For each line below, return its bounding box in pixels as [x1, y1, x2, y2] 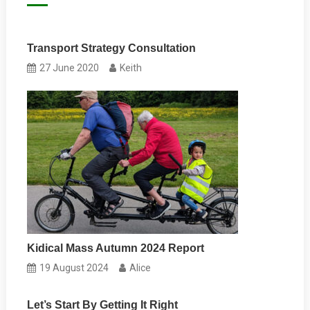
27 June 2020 [39, 62, 100, 74]
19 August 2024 [39, 262, 109, 274]
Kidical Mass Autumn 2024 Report [27, 242, 205, 255]
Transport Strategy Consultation [27, 42, 197, 55]
